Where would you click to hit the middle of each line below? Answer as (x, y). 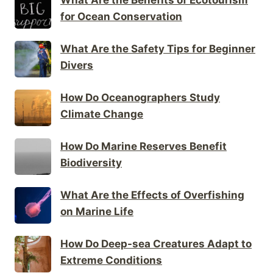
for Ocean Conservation (121, 16)
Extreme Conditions (111, 260)
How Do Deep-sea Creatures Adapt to (156, 243)
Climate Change (102, 114)
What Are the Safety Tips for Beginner (158, 48)
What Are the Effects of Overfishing (152, 195)
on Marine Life (97, 211)
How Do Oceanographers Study (140, 97)
